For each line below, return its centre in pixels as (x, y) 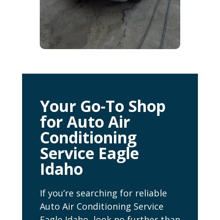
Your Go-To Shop (102, 106)
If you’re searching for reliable (103, 193)
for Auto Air (85, 122)
